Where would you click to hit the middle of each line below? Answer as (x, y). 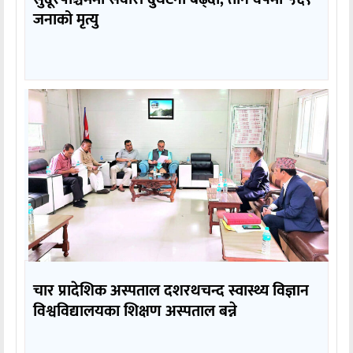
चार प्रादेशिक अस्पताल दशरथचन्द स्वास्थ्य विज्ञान (171, 290)
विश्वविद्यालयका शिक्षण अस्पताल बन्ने (135, 311)
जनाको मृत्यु (66, 20)
